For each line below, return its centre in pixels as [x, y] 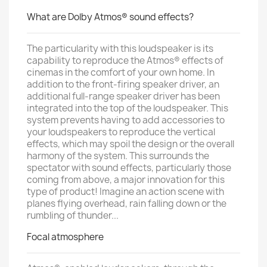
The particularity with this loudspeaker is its [120, 49]
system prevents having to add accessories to [126, 120]
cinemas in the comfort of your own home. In [121, 72]
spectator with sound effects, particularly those [129, 168]
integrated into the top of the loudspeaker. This [128, 108]
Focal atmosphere [65, 237]
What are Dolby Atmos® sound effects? [110, 17]
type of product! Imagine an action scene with [125, 192]
